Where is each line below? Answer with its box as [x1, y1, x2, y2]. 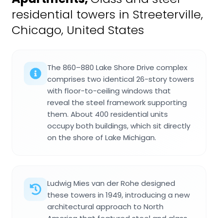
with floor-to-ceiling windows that [47, 85, 171, 96]
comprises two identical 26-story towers [47, 73, 194, 84]
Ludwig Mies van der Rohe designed [47, 178, 175, 188]
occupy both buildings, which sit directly [47, 120, 190, 131]
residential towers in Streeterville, [12, 6, 203, 22]
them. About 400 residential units [47, 109, 168, 119]
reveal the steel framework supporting [47, 97, 187, 108]
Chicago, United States [12, 21, 144, 38]
